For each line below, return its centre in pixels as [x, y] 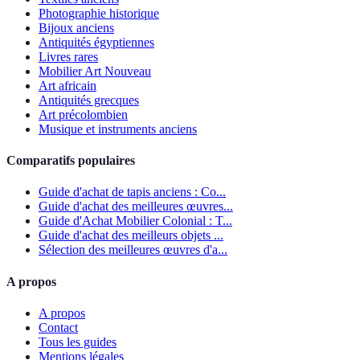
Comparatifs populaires [71, 161]
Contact [58, 327]
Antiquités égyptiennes [96, 42]
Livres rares [68, 56]
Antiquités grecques [89, 100]
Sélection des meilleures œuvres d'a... [133, 250]
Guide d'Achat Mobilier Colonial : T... [135, 221]
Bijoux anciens [76, 27]
